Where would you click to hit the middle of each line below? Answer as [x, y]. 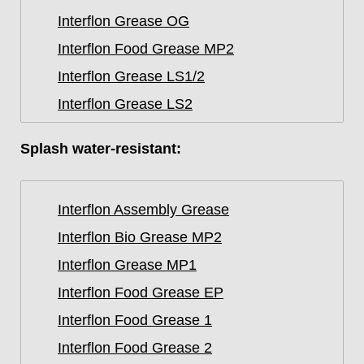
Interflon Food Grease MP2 [146, 49]
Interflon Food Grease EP [141, 292]
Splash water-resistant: [101, 149]
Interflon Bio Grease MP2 [140, 237]
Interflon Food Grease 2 [135, 348]
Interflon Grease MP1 [127, 265]
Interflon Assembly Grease [143, 210]
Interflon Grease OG [123, 21]
